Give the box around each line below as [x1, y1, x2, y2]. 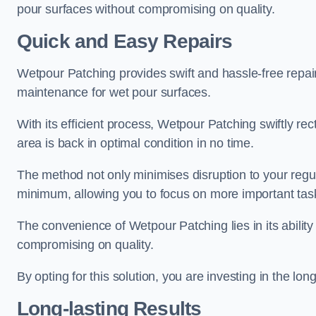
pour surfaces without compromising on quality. [17, 2, 275, 17]
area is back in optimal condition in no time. [17, 136, 257, 151]
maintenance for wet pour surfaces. [17, 85, 211, 100]
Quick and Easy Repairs [17, 30, 233, 53]
